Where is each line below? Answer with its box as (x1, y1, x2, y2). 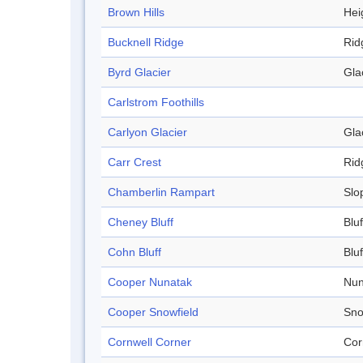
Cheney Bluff (108, 216, 173, 229)
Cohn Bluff (108, 246, 161, 259)
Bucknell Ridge (108, 36, 184, 49)
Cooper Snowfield (108, 305, 199, 319)
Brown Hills (108, 6, 164, 19)
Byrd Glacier (108, 66, 171, 79)
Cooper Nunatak (108, 275, 192, 289)
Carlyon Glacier (108, 126, 187, 139)
